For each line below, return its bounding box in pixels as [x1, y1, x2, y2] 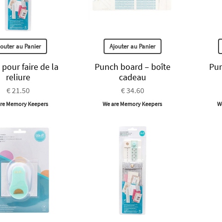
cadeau [118, 71, 146, 83]
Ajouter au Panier [109, 42, 156, 51]
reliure [6, 71, 31, 83]
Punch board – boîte [94, 60, 170, 72]
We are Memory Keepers [103, 100, 163, 108]
